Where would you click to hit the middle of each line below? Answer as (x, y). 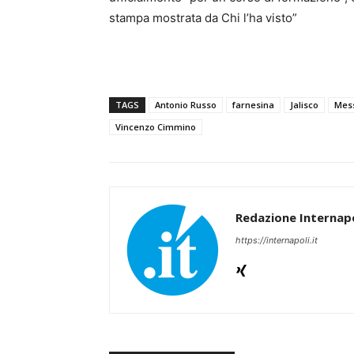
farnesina (253, 105)
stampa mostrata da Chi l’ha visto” (203, 18)
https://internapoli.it (277, 241)
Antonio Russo (186, 105)
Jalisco (304, 105)
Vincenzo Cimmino (156, 127)
